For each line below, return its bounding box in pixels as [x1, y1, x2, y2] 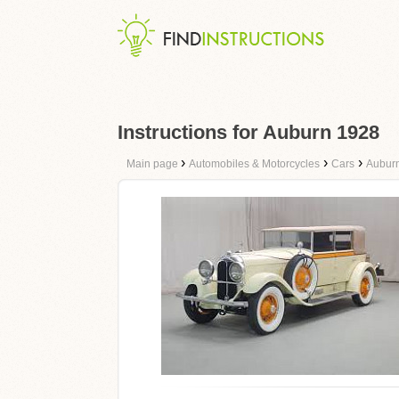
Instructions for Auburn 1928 [118, 121, 379, 143]
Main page [126, 158, 181, 170]
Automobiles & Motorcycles [189, 158, 320, 170]
